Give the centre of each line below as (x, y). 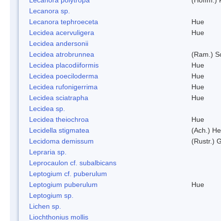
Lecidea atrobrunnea (62, 54)
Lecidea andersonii (59, 43)
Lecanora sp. (50, 11)
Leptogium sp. (51, 195)
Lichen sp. (45, 206)
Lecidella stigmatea (59, 130)
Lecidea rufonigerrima (63, 87)
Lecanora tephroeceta (64, 21)
